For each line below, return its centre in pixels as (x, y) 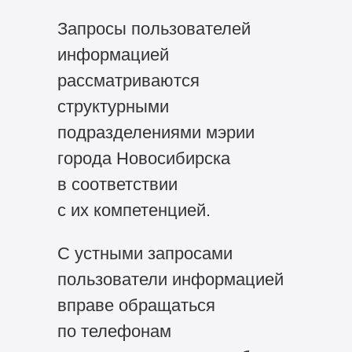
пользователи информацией (170, 279)
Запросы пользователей (154, 29)
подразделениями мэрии (156, 133)
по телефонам (114, 331)
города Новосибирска (143, 159)
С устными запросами (145, 253)
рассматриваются (128, 81)
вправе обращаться (136, 305)
